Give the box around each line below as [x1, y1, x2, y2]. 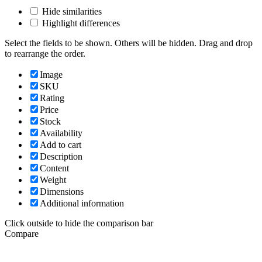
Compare [5, 228, 39, 239]
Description [40, 151, 82, 161]
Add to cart [40, 139, 81, 150]
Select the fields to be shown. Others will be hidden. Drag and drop [5, 37, 253, 48]
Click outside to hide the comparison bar [5, 218, 153, 228]
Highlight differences [40, 18, 120, 28]
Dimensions [40, 186, 84, 196]
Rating [40, 92, 64, 103]
